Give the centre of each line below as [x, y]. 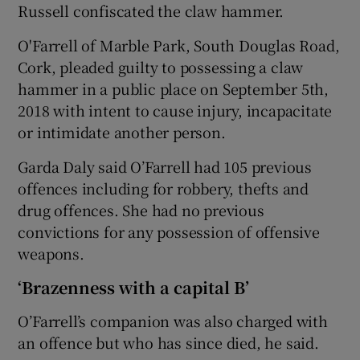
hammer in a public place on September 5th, [174, 88]
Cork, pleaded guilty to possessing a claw [161, 66]
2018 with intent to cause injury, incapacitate [175, 110]
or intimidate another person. [122, 131]
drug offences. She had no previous [141, 209]
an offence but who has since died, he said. [168, 342]
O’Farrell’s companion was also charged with [173, 320]
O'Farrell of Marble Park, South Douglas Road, [179, 45]
